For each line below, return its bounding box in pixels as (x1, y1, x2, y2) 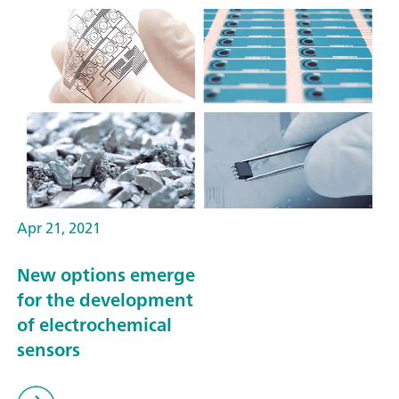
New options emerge (17, 258, 195, 290)
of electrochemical (17, 308, 172, 340)
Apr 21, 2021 (17, 216, 101, 241)
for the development (17, 283, 193, 315)
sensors (17, 333, 80, 365)
